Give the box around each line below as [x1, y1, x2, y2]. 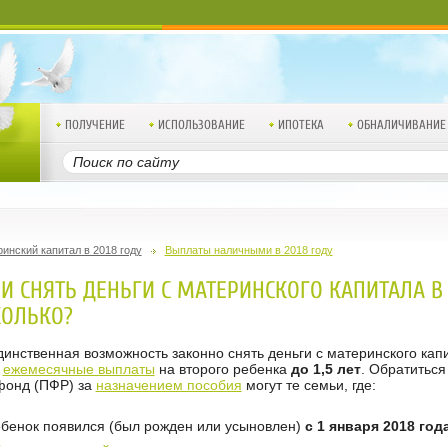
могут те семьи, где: [241, 377, 376, 393]
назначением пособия [95, 377, 242, 393]
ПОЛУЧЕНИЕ [64, 117, 125, 132]
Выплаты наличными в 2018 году [164, 244, 333, 256]
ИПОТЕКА [277, 117, 324, 132]
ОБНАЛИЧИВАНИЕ [356, 117, 446, 132]
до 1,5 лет [290, 361, 361, 377]
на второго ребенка [154, 361, 291, 377]
